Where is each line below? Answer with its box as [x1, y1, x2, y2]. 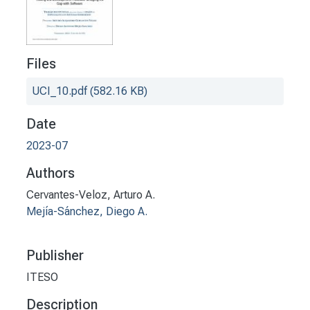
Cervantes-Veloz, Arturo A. [26, 188, 155, 202]
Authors [26, 165, 75, 182]
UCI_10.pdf [32, 84, 87, 98]
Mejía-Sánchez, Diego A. [26, 205, 147, 219]
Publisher [26, 247, 84, 264]
